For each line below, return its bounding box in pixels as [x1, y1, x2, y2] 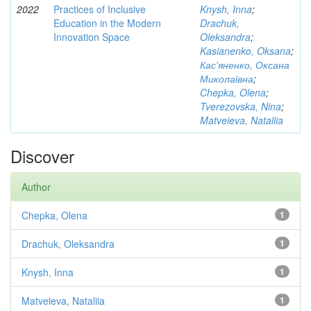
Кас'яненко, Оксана [200, 58, 289, 72]
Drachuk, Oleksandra [22, 237, 115, 251]
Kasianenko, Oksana [200, 44, 291, 58]
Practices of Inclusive [53, 2, 146, 16]
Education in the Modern [53, 16, 161, 30]
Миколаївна [200, 72, 253, 85]
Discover [10, 144, 74, 168]
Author [22, 180, 51, 194]
